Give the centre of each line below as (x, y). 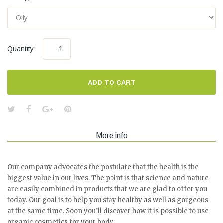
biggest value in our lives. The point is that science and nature (108, 178)
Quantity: (22, 49)
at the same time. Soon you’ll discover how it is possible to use (108, 211)
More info (111, 136)
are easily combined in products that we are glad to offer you (107, 189)
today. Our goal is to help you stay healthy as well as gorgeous (108, 200)
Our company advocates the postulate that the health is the (103, 167)
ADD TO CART (111, 82)
